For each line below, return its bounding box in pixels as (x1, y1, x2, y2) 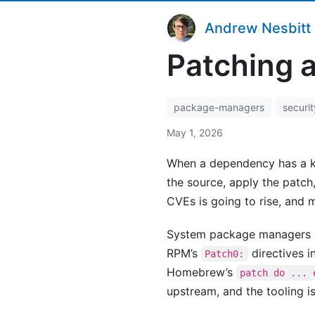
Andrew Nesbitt (205, 20, 311, 37)
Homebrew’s (167, 265, 236, 279)
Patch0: (205, 248, 245, 259)
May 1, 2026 (167, 127, 223, 139)
